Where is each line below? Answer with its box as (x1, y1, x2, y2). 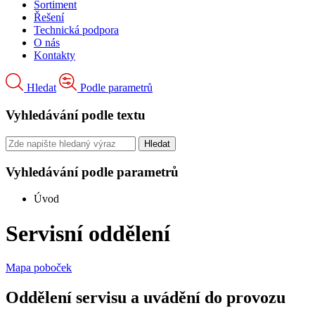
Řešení (34, 11, 64, 24)
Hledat (27, 82, 56, 94)
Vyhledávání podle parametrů (6, 164, 179, 179)
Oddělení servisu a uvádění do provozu (6, 288, 285, 307)
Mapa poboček (6, 262, 72, 274)
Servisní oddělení (6, 220, 170, 246)
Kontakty (34, 49, 75, 62)
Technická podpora (34, 24, 119, 37)
